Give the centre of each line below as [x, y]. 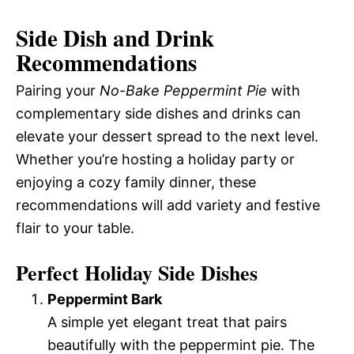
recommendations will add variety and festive [168, 205]
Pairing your [58, 91]
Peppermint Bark [105, 299]
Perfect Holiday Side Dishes [137, 273]
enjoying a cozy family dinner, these [136, 183]
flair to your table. [75, 228]
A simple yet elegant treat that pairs [167, 322]
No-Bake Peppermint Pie [183, 91]
